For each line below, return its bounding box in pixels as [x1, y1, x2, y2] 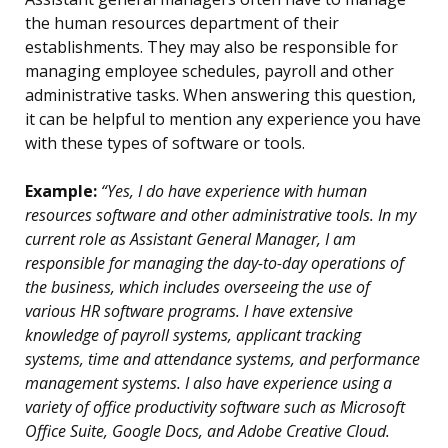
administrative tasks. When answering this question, [25, 84, 416, 107]
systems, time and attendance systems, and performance [25, 348, 420, 371]
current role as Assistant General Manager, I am [25, 228, 356, 251]
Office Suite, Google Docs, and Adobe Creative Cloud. [25, 420, 390, 443]
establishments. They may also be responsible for [25, 36, 398, 59]
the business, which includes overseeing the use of [25, 276, 370, 299]
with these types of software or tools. [25, 132, 305, 155]
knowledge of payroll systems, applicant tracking [25, 324, 361, 347]
